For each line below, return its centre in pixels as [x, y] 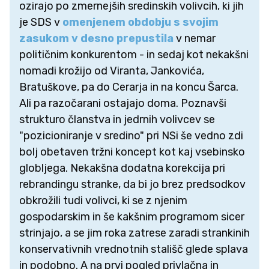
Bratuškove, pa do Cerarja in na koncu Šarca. [129, 87]
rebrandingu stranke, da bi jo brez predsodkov [132, 184]
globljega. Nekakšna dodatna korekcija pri [122, 168]
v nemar [195, 38]
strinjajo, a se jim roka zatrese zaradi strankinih [134, 233]
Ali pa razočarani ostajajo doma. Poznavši [123, 103]
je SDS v [40, 22]
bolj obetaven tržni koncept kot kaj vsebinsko [132, 152]
